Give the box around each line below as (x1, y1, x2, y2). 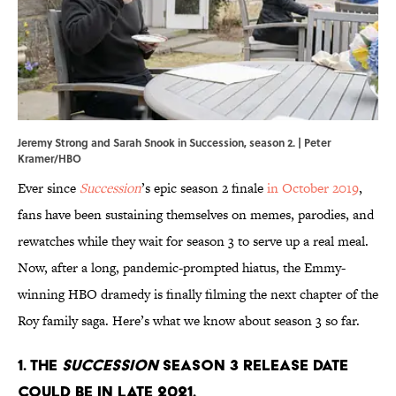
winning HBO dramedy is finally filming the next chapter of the (18, 285, 378, 304)
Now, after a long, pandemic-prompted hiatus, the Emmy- (18, 258, 346, 278)
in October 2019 (267, 179, 359, 198)
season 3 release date (158, 355, 348, 375)
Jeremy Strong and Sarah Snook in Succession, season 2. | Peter (18, 134, 331, 151)
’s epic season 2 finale (141, 179, 267, 198)
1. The (18, 355, 62, 375)
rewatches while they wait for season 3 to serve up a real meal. (18, 232, 369, 251)
